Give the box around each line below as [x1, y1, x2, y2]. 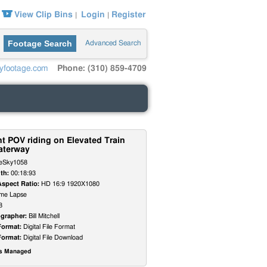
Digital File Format [21, 223, 75, 230]
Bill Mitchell [27, 213, 60, 219]
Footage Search [8, 39, 72, 48]
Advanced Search [85, 39, 141, 46]
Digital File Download [21, 234, 83, 241]
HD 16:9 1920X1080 [39, 181, 100, 187]
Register [111, 11, 145, 19]
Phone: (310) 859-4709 [57, 64, 147, 73]
